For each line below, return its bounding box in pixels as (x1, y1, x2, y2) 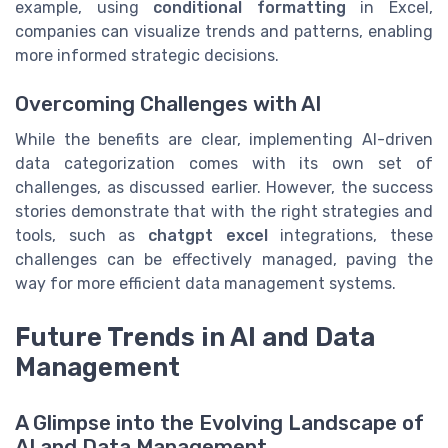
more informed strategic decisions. (15, 45, 279, 65)
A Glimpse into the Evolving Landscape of (15, 411, 424, 436)
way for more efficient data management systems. (15, 274, 396, 293)
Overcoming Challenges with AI (15, 92, 321, 116)
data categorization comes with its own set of (15, 154, 433, 173)
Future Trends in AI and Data (15, 322, 375, 353)
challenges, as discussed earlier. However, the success (15, 178, 433, 197)
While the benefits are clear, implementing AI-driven (15, 130, 433, 149)
